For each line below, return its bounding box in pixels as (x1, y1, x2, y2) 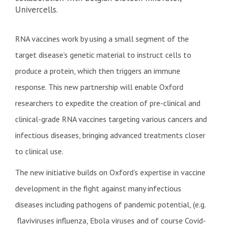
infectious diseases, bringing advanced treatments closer (15, 130, 205, 140)
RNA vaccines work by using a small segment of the (15, 33, 189, 44)
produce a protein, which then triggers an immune (15, 65, 180, 76)
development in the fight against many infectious (15, 183, 181, 193)
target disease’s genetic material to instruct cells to (15, 49, 191, 60)
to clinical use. (15, 146, 63, 156)
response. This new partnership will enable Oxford (15, 81, 183, 92)
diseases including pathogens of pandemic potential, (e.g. (15, 199, 205, 209)
